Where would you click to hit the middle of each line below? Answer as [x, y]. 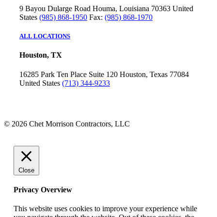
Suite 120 [103, 74]
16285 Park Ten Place [53, 74]
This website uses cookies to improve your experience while [105, 209]
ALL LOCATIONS [45, 36]
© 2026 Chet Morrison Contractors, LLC [67, 124]
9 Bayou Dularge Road [55, 9]
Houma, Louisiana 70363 [132, 9]
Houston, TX [41, 55]
